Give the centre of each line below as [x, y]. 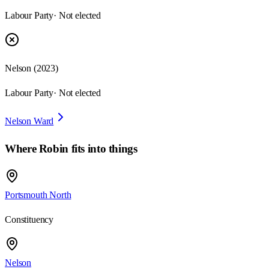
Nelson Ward [29, 121]
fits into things [103, 149]
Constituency [29, 219]
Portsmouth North [38, 195]
